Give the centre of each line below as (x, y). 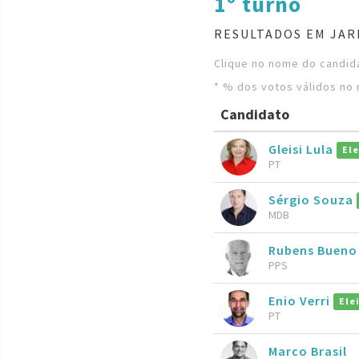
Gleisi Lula (303, 149)
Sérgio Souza (313, 199)
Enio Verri (301, 300)
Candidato (255, 115)
